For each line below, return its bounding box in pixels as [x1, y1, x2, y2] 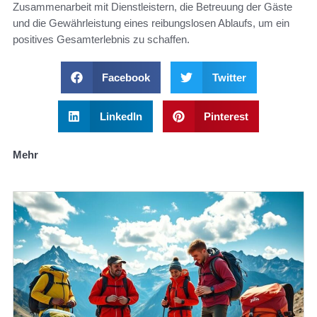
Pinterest [204, 110, 248, 123]
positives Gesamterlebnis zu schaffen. [13, 33, 190, 46]
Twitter [212, 71, 246, 84]
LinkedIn [99, 110, 142, 123]
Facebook [102, 71, 150, 84]
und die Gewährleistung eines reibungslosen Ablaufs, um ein [13, 17, 289, 30]
